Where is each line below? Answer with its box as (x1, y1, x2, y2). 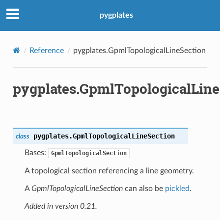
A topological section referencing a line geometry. (24, 166, 194, 175)
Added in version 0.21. (24, 202, 97, 210)
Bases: (24, 148, 48, 157)
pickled (165, 184, 190, 192)
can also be (122, 184, 165, 192)
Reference (29, 46, 64, 55)
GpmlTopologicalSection (51, 149, 127, 157)
